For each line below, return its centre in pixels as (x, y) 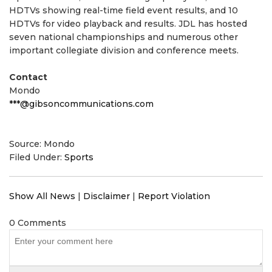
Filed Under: (37, 157)
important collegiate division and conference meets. (124, 50)
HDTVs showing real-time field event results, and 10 (124, 10)
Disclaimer (107, 196)
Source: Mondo (42, 144)
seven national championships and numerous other (124, 37)
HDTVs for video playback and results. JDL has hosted (128, 24)
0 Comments (38, 223)
